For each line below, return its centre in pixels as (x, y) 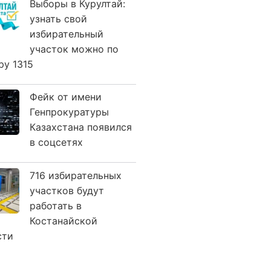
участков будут (67, 190)
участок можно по (74, 49)
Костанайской (64, 220)
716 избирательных (76, 175)
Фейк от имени (66, 97)
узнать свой (58, 18)
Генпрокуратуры (69, 112)
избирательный (67, 34)
